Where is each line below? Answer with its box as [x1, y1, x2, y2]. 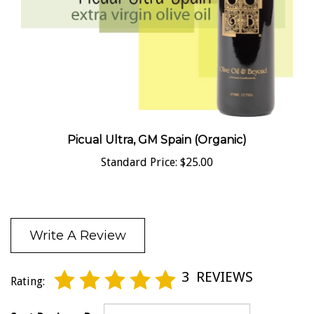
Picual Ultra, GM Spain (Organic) [67, 118, 247, 132]
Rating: [11, 260, 45, 274]
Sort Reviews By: [11, 295, 100, 309]
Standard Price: [101, 140, 177, 154]
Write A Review [29, 213, 126, 229]
